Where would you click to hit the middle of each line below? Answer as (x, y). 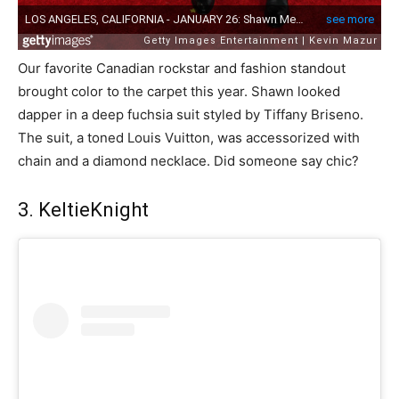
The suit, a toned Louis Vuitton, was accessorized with (189, 138)
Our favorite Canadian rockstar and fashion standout (182, 69)
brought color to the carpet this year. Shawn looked (179, 92)
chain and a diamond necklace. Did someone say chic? (188, 161)
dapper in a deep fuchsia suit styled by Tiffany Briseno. (191, 115)
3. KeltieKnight (83, 210)
